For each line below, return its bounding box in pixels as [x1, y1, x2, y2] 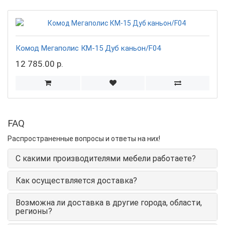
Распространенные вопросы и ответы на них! [8, 134, 160, 143]
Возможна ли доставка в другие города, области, [16, 197, 202, 207]
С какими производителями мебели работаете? [16, 153, 196, 163]
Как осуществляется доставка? [16, 175, 137, 185]
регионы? [16, 206, 52, 216]
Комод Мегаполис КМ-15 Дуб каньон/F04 [16, 43, 161, 53]
